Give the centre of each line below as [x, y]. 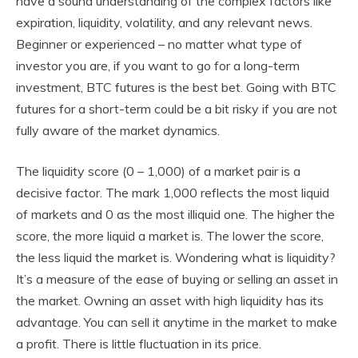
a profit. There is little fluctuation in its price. [139, 343]
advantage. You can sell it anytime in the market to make [177, 322]
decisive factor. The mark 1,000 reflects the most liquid [173, 192]
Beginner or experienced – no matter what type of [159, 44]
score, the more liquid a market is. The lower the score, [170, 235]
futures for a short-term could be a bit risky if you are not [177, 108]
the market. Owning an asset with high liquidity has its [170, 300]
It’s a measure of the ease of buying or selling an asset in [177, 278]
